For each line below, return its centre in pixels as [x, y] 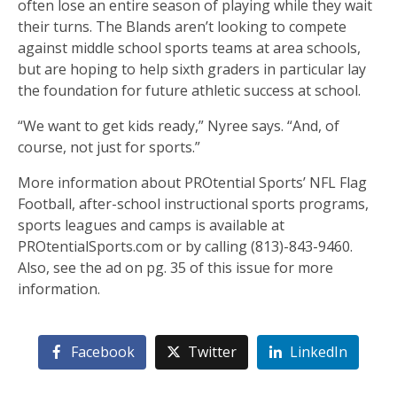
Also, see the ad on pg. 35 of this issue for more [175, 267]
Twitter [212, 352]
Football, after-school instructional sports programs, [193, 203]
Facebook [103, 352]
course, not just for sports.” [109, 147]
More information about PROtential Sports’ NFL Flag [192, 182]
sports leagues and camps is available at [151, 225]
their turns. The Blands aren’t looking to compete [182, 26]
